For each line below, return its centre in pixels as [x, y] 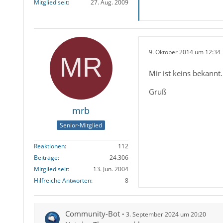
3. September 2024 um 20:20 [166, 215]
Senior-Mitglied [81, 125]
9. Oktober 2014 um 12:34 [184, 52]
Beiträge [46, 158]
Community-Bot [92, 214]
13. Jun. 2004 [111, 169]
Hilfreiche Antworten [62, 181]
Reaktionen [49, 146]
